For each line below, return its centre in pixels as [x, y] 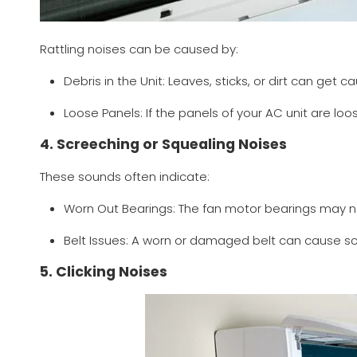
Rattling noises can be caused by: [139, 49]
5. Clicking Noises [104, 272]
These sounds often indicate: [125, 177]
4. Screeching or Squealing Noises [163, 145]
